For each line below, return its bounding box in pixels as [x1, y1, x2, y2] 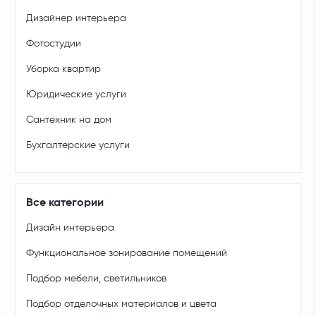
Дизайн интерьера [26, 223, 115, 233]
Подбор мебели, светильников [26, 274, 167, 284]
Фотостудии [26, 39, 82, 49]
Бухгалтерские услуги [26, 140, 130, 151]
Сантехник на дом [26, 115, 112, 126]
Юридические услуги [26, 90, 127, 100]
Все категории [26, 197, 104, 209]
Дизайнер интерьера [26, 13, 127, 24]
